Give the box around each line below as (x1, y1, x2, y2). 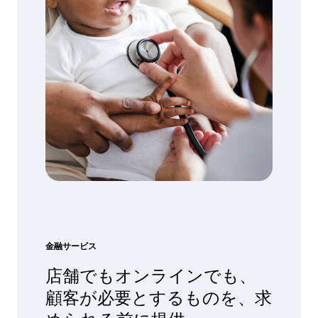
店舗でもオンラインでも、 (45, 262, 256, 287)
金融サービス (45, 239, 97, 253)
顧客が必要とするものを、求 (45, 284, 272, 309)
